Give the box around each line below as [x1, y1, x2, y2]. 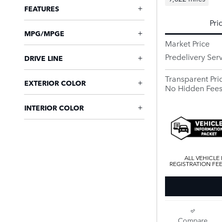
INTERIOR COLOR [24, 103, 84, 112]
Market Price [165, 38, 210, 49]
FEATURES [24, 3, 59, 13]
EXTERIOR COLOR [24, 78, 86, 88]
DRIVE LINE [24, 53, 63, 63]
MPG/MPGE [24, 28, 64, 38]
